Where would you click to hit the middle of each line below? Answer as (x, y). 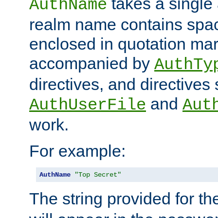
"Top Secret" (98, 175)
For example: (77, 151)
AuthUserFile (88, 105)
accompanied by (92, 64)
